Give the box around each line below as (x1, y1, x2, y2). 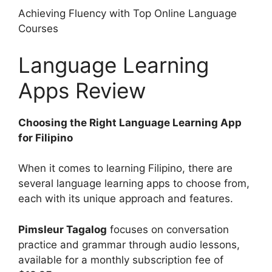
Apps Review (18, 77, 146, 103)
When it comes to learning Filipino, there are (18, 162, 233, 175)
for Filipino (18, 131, 73, 144)
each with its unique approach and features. (18, 192, 233, 205)
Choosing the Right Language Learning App (18, 116, 242, 129)
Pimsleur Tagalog (18, 223, 107, 236)
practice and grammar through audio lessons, (18, 238, 240, 251)
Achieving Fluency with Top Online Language (18, 7, 237, 20)
